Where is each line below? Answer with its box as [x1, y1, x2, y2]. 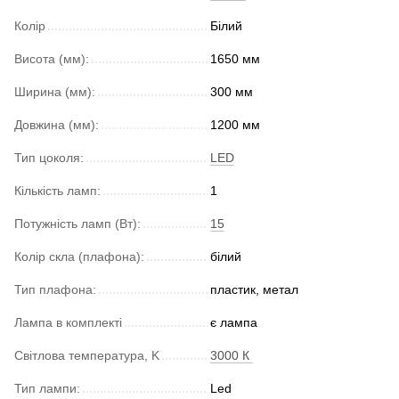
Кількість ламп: [14, 183, 101, 198]
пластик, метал [210, 281, 298, 297]
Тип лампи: [14, 380, 80, 395]
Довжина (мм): [14, 117, 99, 132]
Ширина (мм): [14, 84, 95, 99]
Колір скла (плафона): [14, 248, 144, 264]
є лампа [210, 314, 257, 330]
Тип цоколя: [14, 150, 84, 165]
